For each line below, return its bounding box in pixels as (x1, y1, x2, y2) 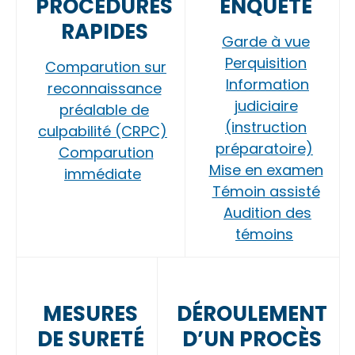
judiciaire (234, 96, 298, 116)
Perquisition (225, 53, 307, 73)
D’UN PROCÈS (182, 325, 322, 353)
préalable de (59, 100, 149, 120)
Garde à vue (222, 32, 310, 52)
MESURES (43, 300, 138, 328)
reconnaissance (47, 78, 162, 98)
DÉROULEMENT (177, 300, 327, 328)
